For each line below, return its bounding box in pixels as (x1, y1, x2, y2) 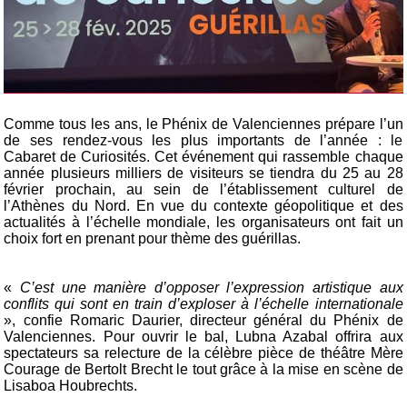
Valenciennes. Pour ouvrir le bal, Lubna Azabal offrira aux (4, 329, 403, 345)
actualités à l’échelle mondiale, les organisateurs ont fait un (4, 214, 403, 231)
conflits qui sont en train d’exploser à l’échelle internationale (4, 296, 403, 313)
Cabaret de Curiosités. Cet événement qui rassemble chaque (4, 149, 403, 165)
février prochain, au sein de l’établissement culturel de (4, 182, 403, 198)
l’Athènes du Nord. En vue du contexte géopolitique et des (4, 198, 403, 214)
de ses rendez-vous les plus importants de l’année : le (4, 133, 403, 149)
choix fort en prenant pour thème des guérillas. (4, 231, 302, 247)
